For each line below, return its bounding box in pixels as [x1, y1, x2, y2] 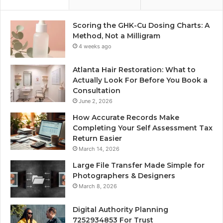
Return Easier [73, 134, 124, 143]
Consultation [73, 86, 120, 96]
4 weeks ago [79, 43, 111, 50]
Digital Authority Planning [73, 205, 168, 215]
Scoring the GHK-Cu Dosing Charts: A [73, 21, 210, 30]
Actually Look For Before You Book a [73, 76, 208, 85]
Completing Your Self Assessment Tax [73, 123, 213, 133]
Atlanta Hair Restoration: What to [73, 65, 196, 75]
